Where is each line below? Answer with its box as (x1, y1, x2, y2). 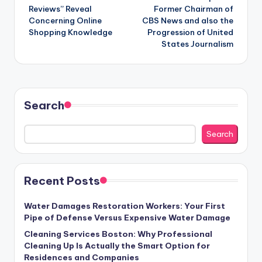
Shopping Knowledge (29, 26, 112, 37)
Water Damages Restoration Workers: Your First (24, 201, 225, 212)
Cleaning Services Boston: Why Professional (24, 229, 212, 240)
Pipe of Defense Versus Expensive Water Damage (24, 212, 230, 223)
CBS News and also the (142, 15, 233, 26)
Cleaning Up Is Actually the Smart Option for (24, 240, 210, 251)
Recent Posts (24, 174, 100, 188)
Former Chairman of (154, 3, 233, 14)
